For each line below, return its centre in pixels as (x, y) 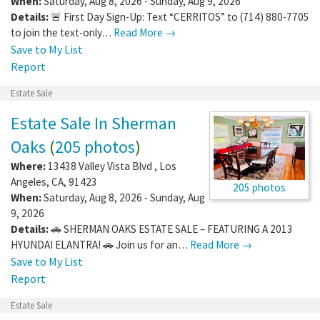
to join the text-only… (62, 32)
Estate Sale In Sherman (94, 123)
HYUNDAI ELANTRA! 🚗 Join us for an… (100, 244)
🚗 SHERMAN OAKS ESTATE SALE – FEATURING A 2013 (172, 229)
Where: (28, 166)
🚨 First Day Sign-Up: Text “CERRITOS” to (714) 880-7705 (180, 16)
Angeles (29, 181)
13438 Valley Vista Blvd (101, 166)
